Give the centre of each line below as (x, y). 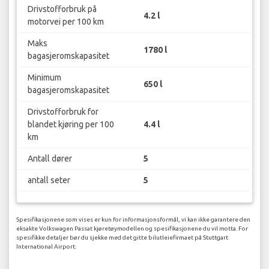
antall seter (49, 180)
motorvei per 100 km (65, 22)
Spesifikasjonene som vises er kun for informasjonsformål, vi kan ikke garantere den (133, 219)
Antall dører (50, 159)
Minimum (44, 78)
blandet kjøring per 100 (71, 125)
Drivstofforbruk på (62, 9)
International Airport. (46, 246)
